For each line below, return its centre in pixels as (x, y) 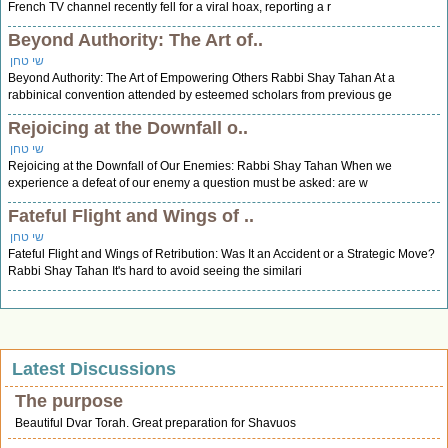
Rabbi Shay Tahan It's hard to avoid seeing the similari (155, 271)
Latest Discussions (94, 369)
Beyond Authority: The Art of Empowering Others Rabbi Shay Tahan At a (201, 78)
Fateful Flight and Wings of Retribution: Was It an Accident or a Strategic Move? (221, 254)
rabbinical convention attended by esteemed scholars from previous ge (200, 95)
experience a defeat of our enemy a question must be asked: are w (188, 183)
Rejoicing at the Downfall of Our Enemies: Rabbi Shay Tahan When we (200, 166)
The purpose (69, 401)
